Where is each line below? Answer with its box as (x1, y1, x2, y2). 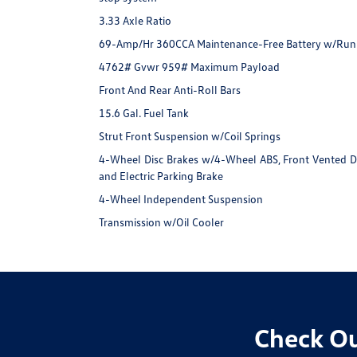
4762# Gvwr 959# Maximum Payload (99, 60, 280, 74)
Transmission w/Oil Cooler (99, 215, 225, 229)
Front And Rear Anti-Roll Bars (99, 83, 241, 97)
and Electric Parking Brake (99, 169, 224, 183)
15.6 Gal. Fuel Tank (99, 106, 190, 120)
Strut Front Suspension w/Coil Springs (99, 129, 281, 143)
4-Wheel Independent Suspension (99, 192, 264, 206)
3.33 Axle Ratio (99, 14, 172, 28)
